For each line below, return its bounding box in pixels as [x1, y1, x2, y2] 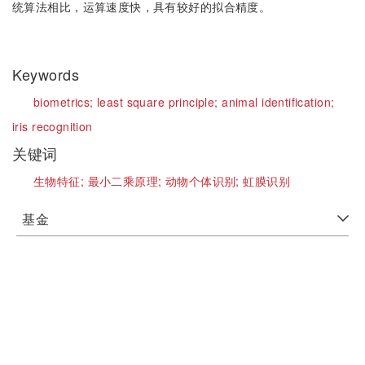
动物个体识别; [165, 173, 244, 189]
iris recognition [12, 118, 93, 134]
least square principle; [97, 94, 222, 110]
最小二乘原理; [87, 173, 165, 189]
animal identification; [222, 94, 335, 110]
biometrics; [33, 94, 98, 110]
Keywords [12, 64, 84, 85]
